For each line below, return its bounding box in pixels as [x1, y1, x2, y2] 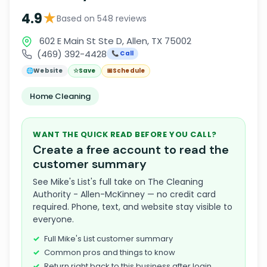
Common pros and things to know [44, 247, 175, 258]
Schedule [112, 66, 145, 75]
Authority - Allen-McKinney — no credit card [33, 188, 216, 200]
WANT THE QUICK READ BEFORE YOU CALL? [33, 129, 217, 140]
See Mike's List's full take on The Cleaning [33, 176, 203, 188]
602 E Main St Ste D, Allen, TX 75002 [37, 35, 191, 47]
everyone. [33, 213, 74, 225]
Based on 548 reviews [57, 13, 147, 24]
